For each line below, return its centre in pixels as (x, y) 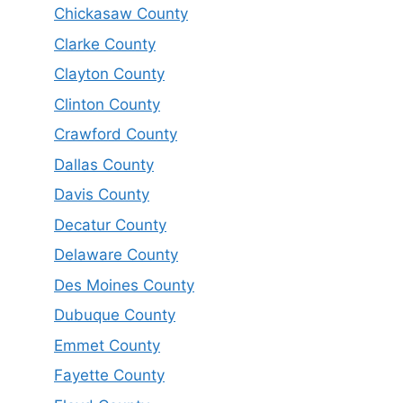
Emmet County (107, 345)
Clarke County (105, 44)
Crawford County (116, 134)
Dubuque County (115, 315)
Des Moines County (124, 285)
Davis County (102, 195)
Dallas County (104, 164)
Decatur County (110, 224)
